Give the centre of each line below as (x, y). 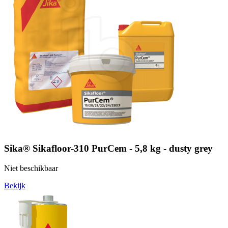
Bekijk (15, 185)
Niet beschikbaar (31, 168)
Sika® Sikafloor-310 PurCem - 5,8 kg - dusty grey (108, 148)
